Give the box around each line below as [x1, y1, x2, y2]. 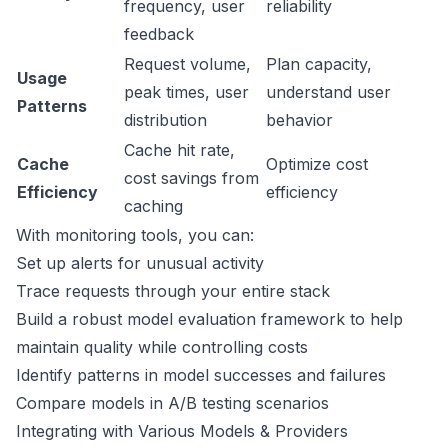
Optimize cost [266, 154, 368, 174]
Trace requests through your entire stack [16, 281, 330, 301]
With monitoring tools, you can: [16, 225, 254, 245]
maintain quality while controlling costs [16, 337, 308, 357]
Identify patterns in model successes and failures [16, 365, 386, 385]
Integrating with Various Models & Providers [16, 421, 348, 441]
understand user [266, 82, 391, 102]
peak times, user [124, 82, 249, 102]
